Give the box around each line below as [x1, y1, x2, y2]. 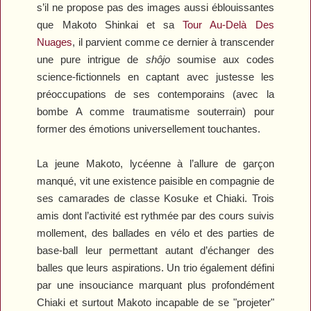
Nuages [37, 36, 73, 49]
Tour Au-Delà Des [183, 19, 274, 31]
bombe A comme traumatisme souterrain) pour [37, 106, 274, 118]
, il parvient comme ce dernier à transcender [72, 36, 274, 49]
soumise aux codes [169, 53, 274, 66]
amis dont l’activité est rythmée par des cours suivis [37, 210, 274, 222]
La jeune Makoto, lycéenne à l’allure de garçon [37, 158, 274, 170]
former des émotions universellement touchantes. [37, 123, 261, 135]
